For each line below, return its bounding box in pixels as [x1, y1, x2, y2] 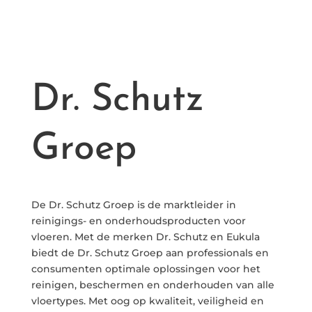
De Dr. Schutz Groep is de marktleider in [31, 198, 236, 212]
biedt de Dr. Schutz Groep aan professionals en [31, 247, 269, 260]
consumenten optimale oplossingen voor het [31, 263, 260, 276]
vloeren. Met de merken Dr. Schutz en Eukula [31, 231, 260, 244]
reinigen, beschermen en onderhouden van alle [31, 279, 274, 292]
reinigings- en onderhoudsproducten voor [31, 214, 246, 228]
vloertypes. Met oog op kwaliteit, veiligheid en [31, 295, 264, 308]
